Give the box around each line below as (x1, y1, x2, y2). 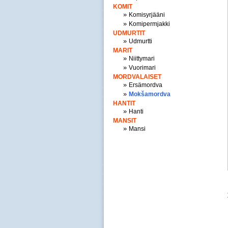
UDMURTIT (113, 30, 145, 37)
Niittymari (129, 55, 155, 62)
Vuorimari (129, 64, 156, 71)
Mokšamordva (129, 91, 170, 98)
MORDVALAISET (113, 73, 161, 80)
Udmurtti (129, 38, 152, 45)
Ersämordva (129, 81, 162, 89)
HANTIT (113, 100, 135, 107)
